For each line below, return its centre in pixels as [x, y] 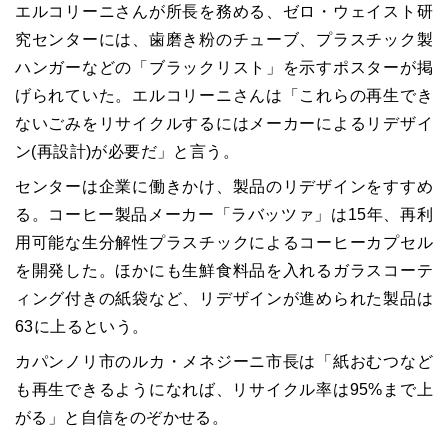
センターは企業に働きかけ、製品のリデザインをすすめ [224, 187]
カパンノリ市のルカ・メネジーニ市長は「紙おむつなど [224, 362]
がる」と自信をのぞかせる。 [122, 418]
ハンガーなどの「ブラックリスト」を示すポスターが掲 [224, 68]
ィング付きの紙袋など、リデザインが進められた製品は [224, 299]
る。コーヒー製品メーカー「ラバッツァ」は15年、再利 [224, 215]
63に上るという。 [82, 327]
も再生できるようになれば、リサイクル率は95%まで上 [224, 390]
